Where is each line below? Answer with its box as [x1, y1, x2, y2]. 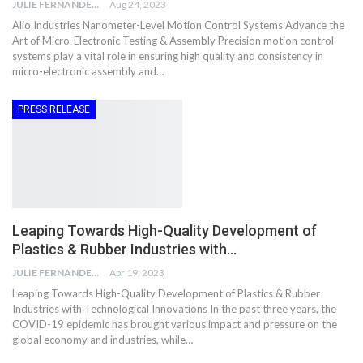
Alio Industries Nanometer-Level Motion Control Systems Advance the [12, 19, 344, 32]
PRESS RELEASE [18, 104, 90, 116]
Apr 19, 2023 [109, 267, 164, 280]
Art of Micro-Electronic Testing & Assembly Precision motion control [12, 34, 334, 48]
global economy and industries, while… [12, 333, 193, 347]
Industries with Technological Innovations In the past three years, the [12, 302, 336, 316]
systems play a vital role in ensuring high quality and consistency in [12, 49, 323, 63]
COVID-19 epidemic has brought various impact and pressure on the [12, 318, 337, 331]
